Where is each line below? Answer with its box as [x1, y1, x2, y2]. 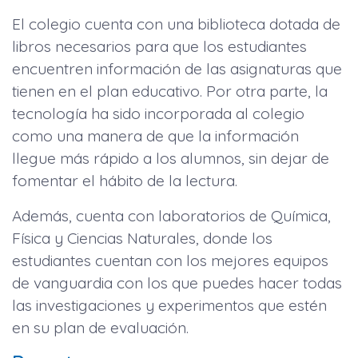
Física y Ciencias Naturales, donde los [12, 228, 272, 248]
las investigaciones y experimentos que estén [12, 295, 327, 315]
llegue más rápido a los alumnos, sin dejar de [12, 148, 329, 168]
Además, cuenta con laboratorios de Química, [12, 205, 331, 225]
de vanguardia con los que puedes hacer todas [12, 272, 342, 292]
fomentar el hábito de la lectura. [12, 170, 237, 190]
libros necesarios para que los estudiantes [12, 36, 307, 56]
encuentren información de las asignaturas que [12, 58, 342, 78]
